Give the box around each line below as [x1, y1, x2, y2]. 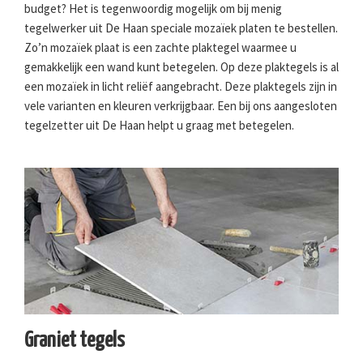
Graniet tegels [24, 329, 125, 352]
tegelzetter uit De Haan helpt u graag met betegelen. [24, 117, 294, 133]
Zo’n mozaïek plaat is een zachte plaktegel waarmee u [24, 39, 297, 55]
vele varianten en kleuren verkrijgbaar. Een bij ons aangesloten [24, 97, 337, 113]
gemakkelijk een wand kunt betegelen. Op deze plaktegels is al [24, 58, 339, 75]
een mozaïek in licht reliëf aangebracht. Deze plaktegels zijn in [24, 78, 337, 94]
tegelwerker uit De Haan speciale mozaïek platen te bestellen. [24, 19, 338, 36]
